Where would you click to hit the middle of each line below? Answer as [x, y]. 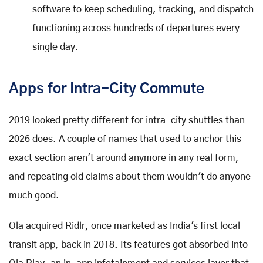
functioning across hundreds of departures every [136, 28]
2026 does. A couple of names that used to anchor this [125, 139]
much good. [34, 195]
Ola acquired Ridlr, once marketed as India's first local [124, 226]
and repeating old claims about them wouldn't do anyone [130, 176]
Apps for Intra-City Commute [107, 89]
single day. [55, 47]
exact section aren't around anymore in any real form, [124, 158]
